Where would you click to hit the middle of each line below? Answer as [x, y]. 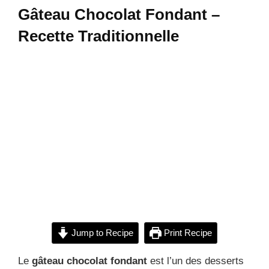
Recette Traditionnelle [98, 36]
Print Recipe [186, 232]
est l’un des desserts [195, 261]
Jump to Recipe [101, 232]
